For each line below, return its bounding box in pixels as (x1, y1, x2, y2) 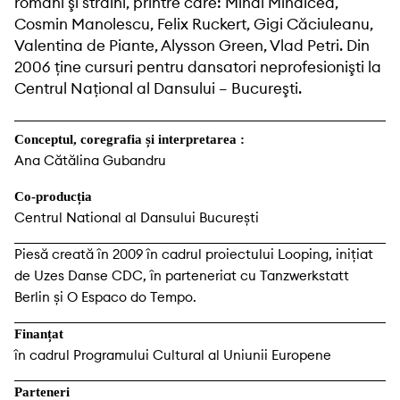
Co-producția (14, 189, 92, 204)
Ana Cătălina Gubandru (14, 152, 166, 170)
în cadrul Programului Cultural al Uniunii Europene (14, 346, 331, 364)
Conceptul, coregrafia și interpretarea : (14, 132, 245, 147)
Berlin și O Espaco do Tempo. (14, 288, 196, 306)
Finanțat (14, 327, 63, 342)
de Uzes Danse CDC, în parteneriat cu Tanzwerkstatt (14, 267, 349, 285)
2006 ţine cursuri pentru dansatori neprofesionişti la (14, 57, 381, 78)
